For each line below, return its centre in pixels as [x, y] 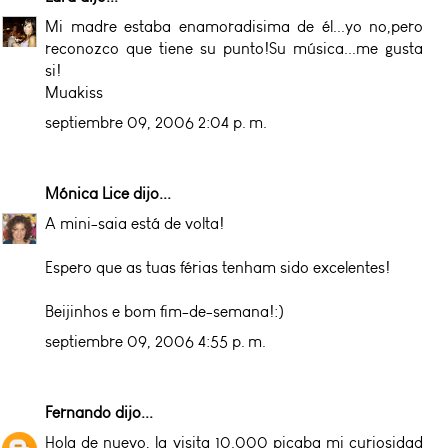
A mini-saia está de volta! [134, 223]
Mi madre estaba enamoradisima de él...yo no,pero [234, 26]
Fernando [78, 412]
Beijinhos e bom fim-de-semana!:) [164, 311]
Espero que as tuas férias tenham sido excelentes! [217, 267]
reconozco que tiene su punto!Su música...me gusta [234, 48]
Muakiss [74, 92]
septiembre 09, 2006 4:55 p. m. [155, 341]
